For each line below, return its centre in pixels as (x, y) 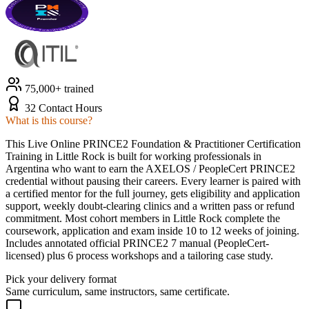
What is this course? (49, 120)
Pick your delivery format (61, 279)
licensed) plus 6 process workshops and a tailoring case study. (139, 255)
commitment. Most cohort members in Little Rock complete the (143, 218)
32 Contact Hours (63, 108)
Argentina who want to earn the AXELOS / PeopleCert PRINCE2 (150, 168)
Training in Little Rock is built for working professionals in (133, 156)
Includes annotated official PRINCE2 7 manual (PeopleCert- (137, 243)
